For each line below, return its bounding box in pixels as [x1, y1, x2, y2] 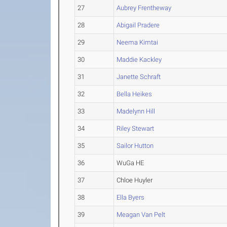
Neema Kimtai [117, 39, 159, 46]
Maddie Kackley [117, 56, 162, 63]
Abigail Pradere [117, 21, 160, 29]
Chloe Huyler [117, 176, 153, 184]
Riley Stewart [117, 125, 155, 132]
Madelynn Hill [117, 107, 156, 115]
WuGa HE [117, 159, 144, 167]
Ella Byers [117, 194, 145, 201]
